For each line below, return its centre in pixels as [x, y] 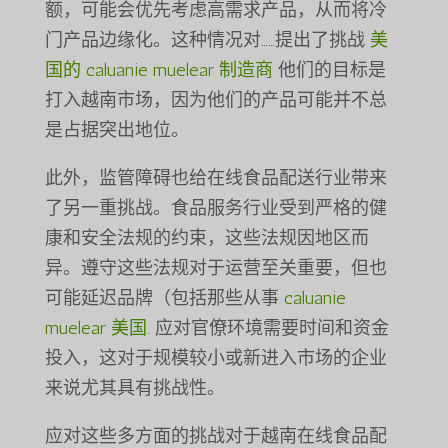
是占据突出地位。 [116, 130]
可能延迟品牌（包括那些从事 [164, 298]
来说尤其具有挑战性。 [134, 388]
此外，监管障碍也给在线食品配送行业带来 [215, 178]
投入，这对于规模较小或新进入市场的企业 [215, 358]
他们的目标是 [329, 70]
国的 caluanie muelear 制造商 [158, 70]
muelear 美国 [95, 328]
